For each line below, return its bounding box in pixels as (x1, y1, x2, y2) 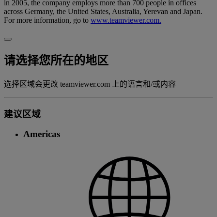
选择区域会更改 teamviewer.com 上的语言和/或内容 (4, 79, 176, 88)
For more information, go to (4, 15, 91, 24)
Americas (23, 129, 60, 139)
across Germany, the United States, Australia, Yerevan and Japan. (4, 7, 202, 15)
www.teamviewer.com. (91, 15, 161, 24)
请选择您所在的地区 (4, 54, 108, 67)
